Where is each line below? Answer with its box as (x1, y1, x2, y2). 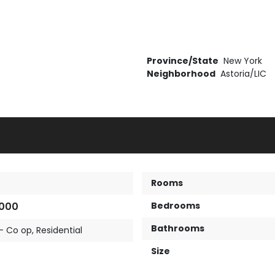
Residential (36, 224, 82, 237)
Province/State (147, 55, 219, 68)
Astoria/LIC (220, 68, 266, 80)
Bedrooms (151, 199, 200, 212)
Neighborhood (147, 68, 215, 80)
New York (223, 55, 262, 68)
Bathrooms (151, 222, 204, 235)
